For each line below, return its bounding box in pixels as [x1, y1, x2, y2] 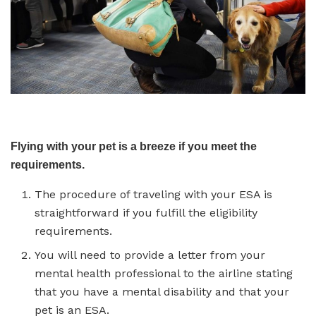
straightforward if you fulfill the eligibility [35, 206, 258, 220]
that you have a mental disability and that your [35, 285, 290, 299]
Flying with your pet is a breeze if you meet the [11, 140, 257, 153]
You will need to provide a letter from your [35, 248, 266, 262]
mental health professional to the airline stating [35, 267, 293, 281]
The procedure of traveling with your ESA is [35, 188, 273, 202]
